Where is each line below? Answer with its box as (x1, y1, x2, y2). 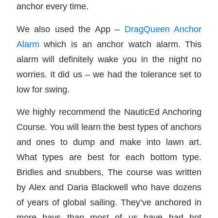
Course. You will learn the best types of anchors (16, 122, 202, 132)
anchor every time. (16, 1, 89, 12)
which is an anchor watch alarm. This (39, 38, 202, 49)
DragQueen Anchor (124, 23, 202, 34)
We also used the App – (16, 23, 125, 34)
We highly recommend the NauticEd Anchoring (16, 107, 202, 117)
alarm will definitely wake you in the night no (16, 54, 202, 64)
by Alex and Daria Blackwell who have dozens (16, 182, 202, 193)
